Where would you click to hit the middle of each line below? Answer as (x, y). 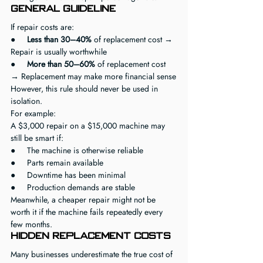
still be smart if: (37, 138)
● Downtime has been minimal (68, 175)
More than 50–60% (61, 64)
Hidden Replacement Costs (90, 236)
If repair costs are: (42, 27)
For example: (33, 113)
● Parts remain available (57, 163)
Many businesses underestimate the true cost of (93, 254)
